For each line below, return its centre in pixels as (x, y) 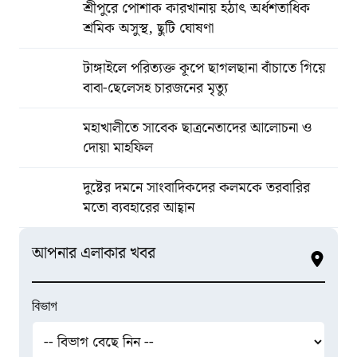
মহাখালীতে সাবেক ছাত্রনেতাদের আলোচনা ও (197, 128)
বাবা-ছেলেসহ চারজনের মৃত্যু (155, 88)
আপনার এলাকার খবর (94, 253)
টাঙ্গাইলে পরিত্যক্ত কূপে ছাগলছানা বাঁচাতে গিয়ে (204, 68)
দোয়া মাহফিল (118, 148)
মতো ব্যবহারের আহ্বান (139, 208)
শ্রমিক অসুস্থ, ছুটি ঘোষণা (148, 28)
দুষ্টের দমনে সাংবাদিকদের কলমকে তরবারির (196, 188)
